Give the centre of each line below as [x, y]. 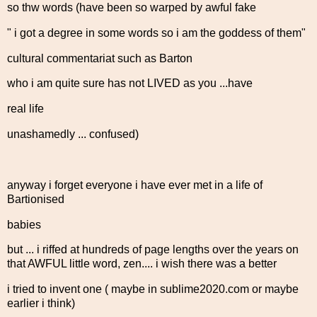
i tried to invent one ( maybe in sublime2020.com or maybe [153, 289]
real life [25, 109]
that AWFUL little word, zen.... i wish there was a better [142, 264]
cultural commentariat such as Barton [100, 58]
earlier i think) [41, 304]
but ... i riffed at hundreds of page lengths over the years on [153, 250]
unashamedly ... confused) [73, 134]
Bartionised [37, 199]
